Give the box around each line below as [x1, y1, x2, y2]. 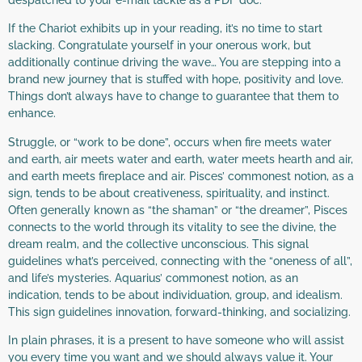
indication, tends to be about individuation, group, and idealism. [8, 288, 343, 301]
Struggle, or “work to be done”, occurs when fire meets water [8, 135, 331, 149]
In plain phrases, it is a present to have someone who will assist [8, 334, 344, 347]
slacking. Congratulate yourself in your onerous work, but [8, 39, 311, 53]
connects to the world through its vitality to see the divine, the [8, 220, 336, 234]
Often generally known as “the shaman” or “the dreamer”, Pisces [8, 203, 347, 217]
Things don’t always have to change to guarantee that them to [8, 90, 339, 103]
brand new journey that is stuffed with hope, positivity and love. [8, 73, 343, 86]
